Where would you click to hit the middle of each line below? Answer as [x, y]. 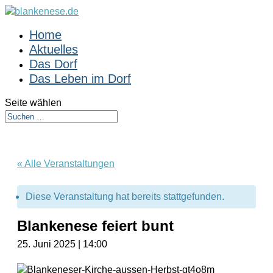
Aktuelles [54, 49]
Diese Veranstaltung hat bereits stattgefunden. [125, 197]
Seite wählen [33, 103]
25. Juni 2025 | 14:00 [62, 244]
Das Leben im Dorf [80, 79]
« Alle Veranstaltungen [66, 164]
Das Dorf [53, 64]
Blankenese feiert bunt [95, 226]
